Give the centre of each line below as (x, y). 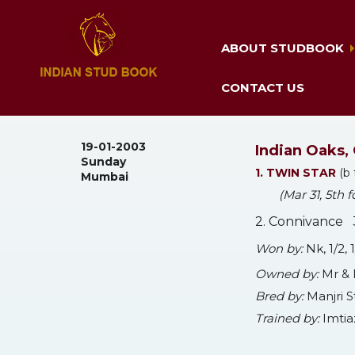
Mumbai (105, 177)
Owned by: (287, 274)
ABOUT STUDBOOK (282, 48)
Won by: (279, 249)
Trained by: (287, 319)
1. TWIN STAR (296, 173)
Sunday (103, 162)
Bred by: (279, 296)
